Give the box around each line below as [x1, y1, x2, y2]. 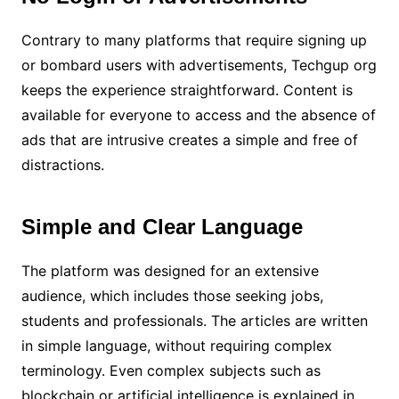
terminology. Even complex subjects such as [20, 362, 321, 379]
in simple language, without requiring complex [20, 337, 332, 354]
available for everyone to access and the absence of [20, 106, 376, 124]
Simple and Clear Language [20, 215, 303, 239]
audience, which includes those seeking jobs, [20, 287, 323, 305]
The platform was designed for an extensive [20, 262, 319, 280]
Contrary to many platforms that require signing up [20, 31, 367, 49]
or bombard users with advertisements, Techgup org [20, 56, 377, 74]
